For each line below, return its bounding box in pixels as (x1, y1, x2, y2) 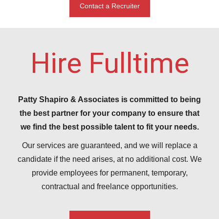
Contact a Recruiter (79, 2, 140, 10)
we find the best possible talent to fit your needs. (20, 123, 199, 131)
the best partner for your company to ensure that (20, 109, 199, 118)
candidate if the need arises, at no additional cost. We (17, 155, 202, 164)
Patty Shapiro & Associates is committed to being (18, 95, 201, 104)
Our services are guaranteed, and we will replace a (22, 141, 197, 150)
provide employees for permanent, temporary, (31, 169, 188, 177)
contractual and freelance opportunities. (41, 182, 178, 191)
